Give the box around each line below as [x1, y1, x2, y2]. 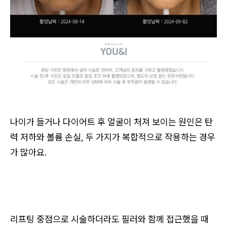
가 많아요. [10, 146, 47, 158]
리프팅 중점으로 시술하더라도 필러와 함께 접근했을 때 [10, 213, 209, 225]
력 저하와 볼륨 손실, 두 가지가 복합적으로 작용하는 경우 [10, 131, 215, 143]
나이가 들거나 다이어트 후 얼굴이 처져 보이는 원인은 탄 [10, 116, 213, 128]
